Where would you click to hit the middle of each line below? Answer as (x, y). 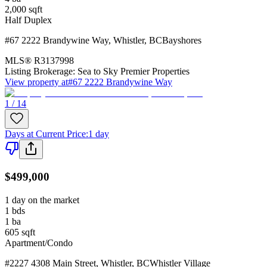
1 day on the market (42, 200)
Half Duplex (28, 20)
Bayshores (182, 41)
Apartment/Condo (39, 243)
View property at (36, 82)
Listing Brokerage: (40, 72)
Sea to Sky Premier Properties (133, 72)
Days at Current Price (45, 134)
